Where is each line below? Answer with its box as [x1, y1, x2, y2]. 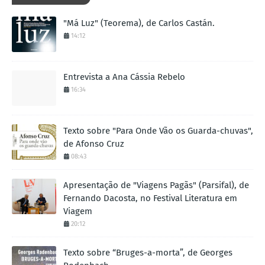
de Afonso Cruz [63, 138, 124, 149]
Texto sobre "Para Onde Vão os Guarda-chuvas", [63, 125, 253, 136]
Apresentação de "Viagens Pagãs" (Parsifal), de [63, 179, 249, 190]
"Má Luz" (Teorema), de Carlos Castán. [63, 17, 215, 28]
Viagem [63, 205, 92, 216]
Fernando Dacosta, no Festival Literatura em [63, 192, 237, 203]
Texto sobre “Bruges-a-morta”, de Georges [63, 247, 232, 258]
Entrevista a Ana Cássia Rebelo [63, 71, 185, 82]
